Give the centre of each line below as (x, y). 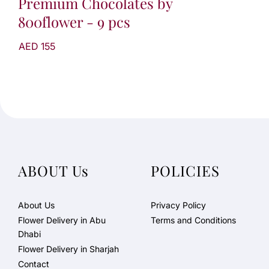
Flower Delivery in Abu (62, 220)
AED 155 (37, 46)
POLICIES (185, 171)
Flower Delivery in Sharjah (68, 249)
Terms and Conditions (193, 220)
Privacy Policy (178, 205)
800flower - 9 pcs (74, 21)
